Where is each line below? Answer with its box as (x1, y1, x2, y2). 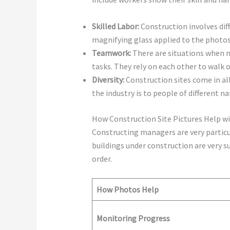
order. (91, 153, 112, 164)
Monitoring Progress (96, 213, 170, 224)
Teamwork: (91, 47, 131, 58)
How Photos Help (96, 184, 159, 195)
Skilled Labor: (91, 21, 139, 31)
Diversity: (91, 74, 124, 85)
